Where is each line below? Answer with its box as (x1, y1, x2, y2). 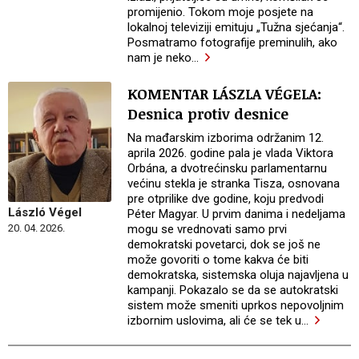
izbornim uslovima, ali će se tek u (127, 313, 302, 328)
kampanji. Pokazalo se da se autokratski (127, 282, 339, 297)
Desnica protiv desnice (127, 103, 289, 123)
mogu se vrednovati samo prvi (127, 221, 288, 236)
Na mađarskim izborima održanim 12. (127, 130, 325, 145)
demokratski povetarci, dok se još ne (127, 236, 321, 252)
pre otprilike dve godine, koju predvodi (127, 191, 325, 206)
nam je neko (127, 50, 192, 65)
